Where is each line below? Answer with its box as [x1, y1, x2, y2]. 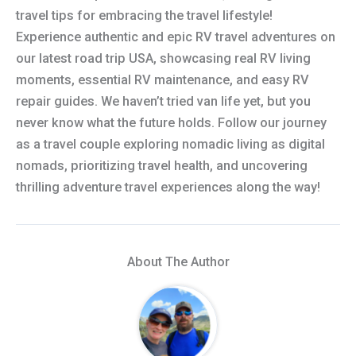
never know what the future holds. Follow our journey [16, 115, 327, 131]
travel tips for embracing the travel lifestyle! [16, 8, 273, 24]
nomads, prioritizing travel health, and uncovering [16, 158, 308, 174]
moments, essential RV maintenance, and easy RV [16, 72, 309, 88]
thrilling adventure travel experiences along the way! [16, 180, 320, 195]
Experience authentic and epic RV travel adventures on [16, 29, 335, 45]
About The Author [126, 253, 230, 269]
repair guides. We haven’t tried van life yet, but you [16, 94, 311, 110]
